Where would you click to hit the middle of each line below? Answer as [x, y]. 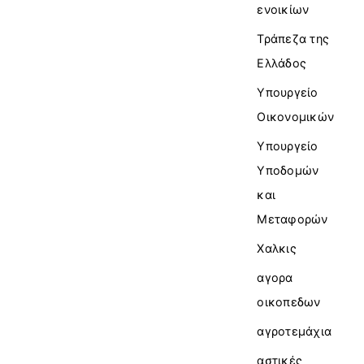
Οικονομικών [296, 116]
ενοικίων [283, 9]
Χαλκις [277, 248]
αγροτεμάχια [295, 331]
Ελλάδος [282, 63]
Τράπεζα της [293, 38]
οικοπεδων [289, 301]
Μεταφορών [292, 219]
